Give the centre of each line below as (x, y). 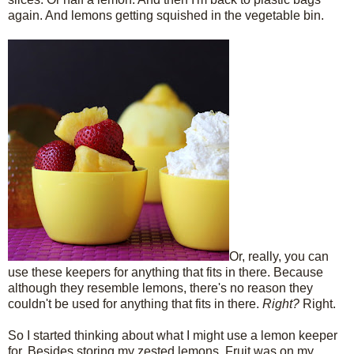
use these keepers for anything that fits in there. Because (166, 272)
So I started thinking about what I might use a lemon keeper (173, 335)
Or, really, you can (279, 256)
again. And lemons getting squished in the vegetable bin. (166, 15)
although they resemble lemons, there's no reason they (160, 288)
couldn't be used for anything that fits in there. (135, 303)
